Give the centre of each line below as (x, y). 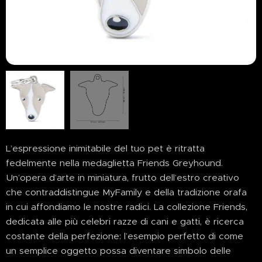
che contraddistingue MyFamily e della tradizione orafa (126, 192)
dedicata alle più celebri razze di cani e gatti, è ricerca (125, 222)
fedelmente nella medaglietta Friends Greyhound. (114, 163)
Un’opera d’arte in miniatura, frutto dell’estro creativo (123, 178)
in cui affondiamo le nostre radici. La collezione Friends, (127, 207)
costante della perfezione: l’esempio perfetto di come (125, 236)
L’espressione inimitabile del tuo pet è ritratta (105, 149)
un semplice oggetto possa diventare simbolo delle (118, 251)
